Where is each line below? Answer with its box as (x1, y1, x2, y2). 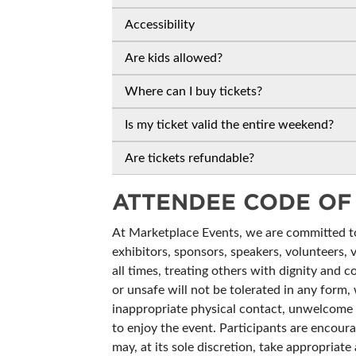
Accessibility (125, 18, 195, 31)
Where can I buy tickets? (125, 85, 262, 98)
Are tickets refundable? (125, 152, 254, 164)
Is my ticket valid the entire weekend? (125, 118, 334, 131)
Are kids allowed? (125, 52, 222, 64)
